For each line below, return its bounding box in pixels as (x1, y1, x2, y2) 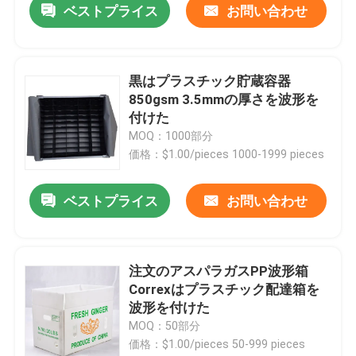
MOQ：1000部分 (129, 130, 214, 143)
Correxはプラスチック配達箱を (129, 281, 320, 298)
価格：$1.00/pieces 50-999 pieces (129, 338, 306, 351)
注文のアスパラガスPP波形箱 (129, 263, 309, 280)
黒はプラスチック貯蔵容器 (129, 73, 292, 90)
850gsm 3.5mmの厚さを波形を (129, 91, 319, 108)
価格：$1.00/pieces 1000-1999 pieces (129, 148, 325, 161)
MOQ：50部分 (129, 319, 201, 333)
